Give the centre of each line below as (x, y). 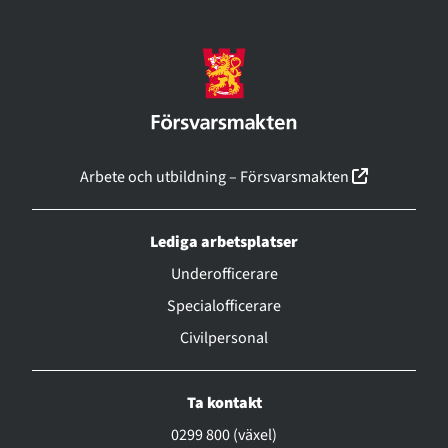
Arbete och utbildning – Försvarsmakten (214, 176)
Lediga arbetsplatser (224, 241)
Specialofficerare (224, 305)
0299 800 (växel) (224, 434)
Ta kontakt (224, 402)
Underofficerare (224, 273)
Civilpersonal (224, 337)
